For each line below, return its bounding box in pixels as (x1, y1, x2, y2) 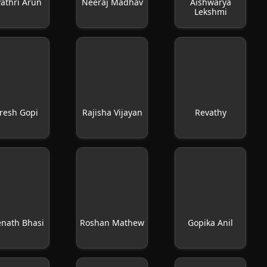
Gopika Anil (188, 217, 234, 228)
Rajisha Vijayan (82, 107, 142, 118)
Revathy (194, 107, 226, 118)
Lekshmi (194, 6, 227, 17)
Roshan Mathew (80, 217, 145, 228)
